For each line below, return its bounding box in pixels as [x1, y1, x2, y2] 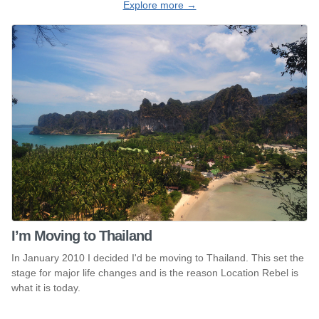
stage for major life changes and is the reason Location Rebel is [11, 266, 298, 278]
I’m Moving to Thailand [11, 227, 152, 244]
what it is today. [11, 281, 80, 293]
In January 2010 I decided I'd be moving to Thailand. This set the [11, 251, 304, 263]
